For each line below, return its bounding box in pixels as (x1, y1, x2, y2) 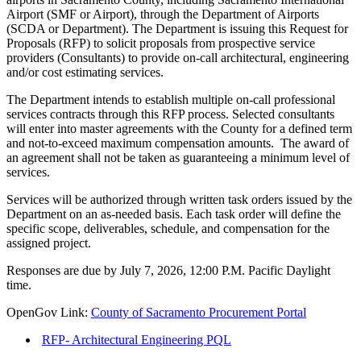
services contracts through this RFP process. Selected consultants (6, 106, 334, 121)
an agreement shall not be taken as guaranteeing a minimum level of (6, 150, 350, 164)
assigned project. (6, 235, 91, 250)
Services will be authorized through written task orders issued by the (6, 192, 352, 206)
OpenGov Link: (6, 305, 91, 319)
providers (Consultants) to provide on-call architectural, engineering (6, 50, 349, 64)
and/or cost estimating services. (6, 64, 164, 79)
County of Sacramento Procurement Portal (91, 305, 306, 319)
